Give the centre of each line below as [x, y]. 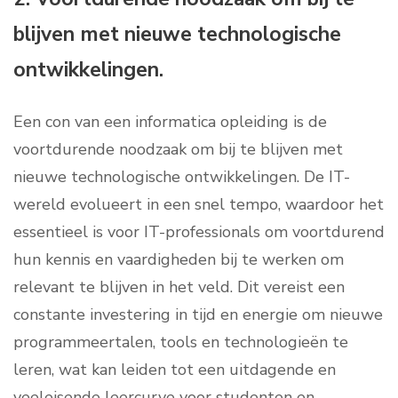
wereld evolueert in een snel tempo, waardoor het [199, 205]
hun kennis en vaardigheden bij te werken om [179, 260]
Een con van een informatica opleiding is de [170, 122]
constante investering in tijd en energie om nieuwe [198, 315]
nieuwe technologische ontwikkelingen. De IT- [182, 177]
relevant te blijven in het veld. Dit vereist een [179, 287]
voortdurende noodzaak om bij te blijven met [178, 150]
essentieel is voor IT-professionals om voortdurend [199, 232]
